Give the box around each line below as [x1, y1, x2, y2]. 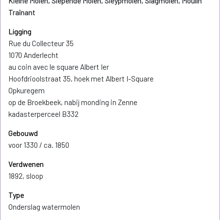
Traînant [8, 8, 35, 17]
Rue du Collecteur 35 [8, 39, 74, 48]
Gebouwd [8, 129, 38, 138]
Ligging [8, 27, 31, 36]
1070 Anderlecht [8, 51, 58, 60]
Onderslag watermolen [8, 202, 80, 212]
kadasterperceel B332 [8, 110, 79, 119]
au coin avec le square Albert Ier [8, 62, 109, 72]
